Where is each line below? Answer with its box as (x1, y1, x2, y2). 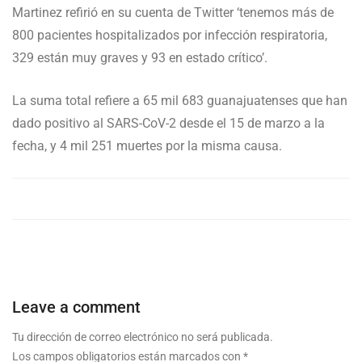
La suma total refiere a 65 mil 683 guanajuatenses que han (12, 93, 347, 108)
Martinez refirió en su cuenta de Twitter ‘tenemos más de (12, 5, 334, 20)
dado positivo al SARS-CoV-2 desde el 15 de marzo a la (12, 116, 325, 131)
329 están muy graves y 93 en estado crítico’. (12, 50, 267, 65)
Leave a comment (12, 297, 141, 317)
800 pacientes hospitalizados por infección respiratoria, (12, 27, 327, 43)
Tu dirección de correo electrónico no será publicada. (12, 330, 273, 343)
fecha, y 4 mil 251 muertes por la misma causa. (12, 138, 282, 154)
